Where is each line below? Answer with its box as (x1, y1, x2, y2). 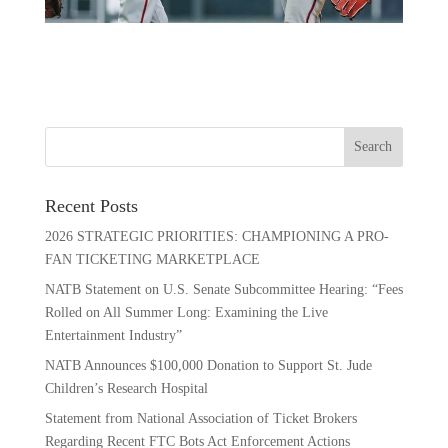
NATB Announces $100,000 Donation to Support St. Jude (44, 357, 372, 373)
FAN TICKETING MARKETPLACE (44, 251, 260, 267)
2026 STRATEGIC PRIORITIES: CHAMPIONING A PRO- (44, 228, 389, 244)
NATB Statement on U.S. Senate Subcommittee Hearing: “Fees (44, 281, 403, 297)
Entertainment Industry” (44, 327, 182, 343)
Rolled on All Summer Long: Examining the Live (44, 304, 328, 320)
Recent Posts (44, 195, 138, 216)
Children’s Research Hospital (44, 380, 208, 396)
